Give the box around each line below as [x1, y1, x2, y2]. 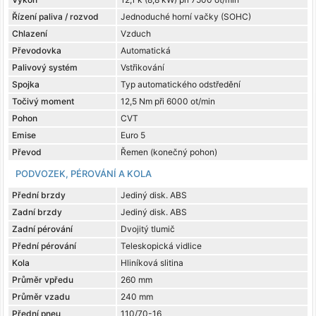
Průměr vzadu [12, 291, 70, 303]
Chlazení [12, 28, 47, 39]
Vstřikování [121, 62, 164, 73]
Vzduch [121, 28, 151, 39]
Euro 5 [121, 130, 145, 141]
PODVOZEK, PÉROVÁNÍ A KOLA [16, 168, 152, 180]
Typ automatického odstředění [121, 79, 241, 90]
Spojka [12, 79, 39, 90]
